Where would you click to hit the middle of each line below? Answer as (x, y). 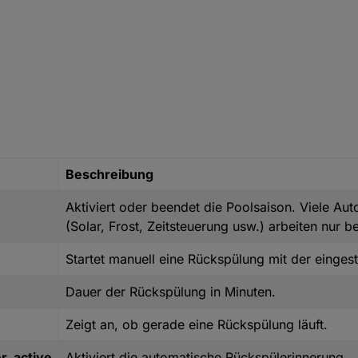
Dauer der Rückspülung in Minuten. (171, 292)
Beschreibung (109, 175)
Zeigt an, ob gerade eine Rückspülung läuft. (197, 325)
